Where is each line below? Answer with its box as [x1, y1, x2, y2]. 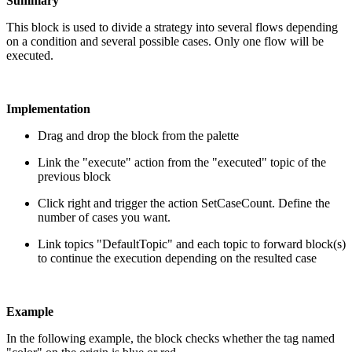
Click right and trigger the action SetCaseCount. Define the [38, 196, 330, 210]
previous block [38, 169, 111, 183]
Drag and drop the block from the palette [38, 128, 239, 142]
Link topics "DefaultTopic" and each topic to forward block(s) [38, 236, 346, 251]
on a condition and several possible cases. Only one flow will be [6, 34, 324, 48]
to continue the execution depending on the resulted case [38, 251, 317, 265]
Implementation [6, 101, 90, 115]
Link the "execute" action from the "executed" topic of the [38, 155, 326, 169]
